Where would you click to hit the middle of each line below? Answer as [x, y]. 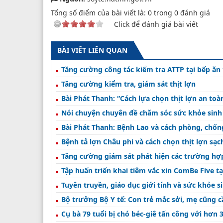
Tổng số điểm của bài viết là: [99, 12]
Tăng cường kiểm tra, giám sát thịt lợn [128, 84]
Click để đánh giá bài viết [156, 24]
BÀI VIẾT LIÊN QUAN [92, 50]
